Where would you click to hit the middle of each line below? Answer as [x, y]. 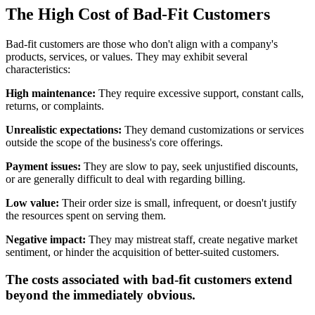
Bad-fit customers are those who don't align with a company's [142, 44]
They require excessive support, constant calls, [200, 94]
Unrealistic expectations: [64, 130]
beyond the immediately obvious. [101, 295]
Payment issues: [43, 167]
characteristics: [38, 70]
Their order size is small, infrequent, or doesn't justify [178, 203]
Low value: [32, 203]
